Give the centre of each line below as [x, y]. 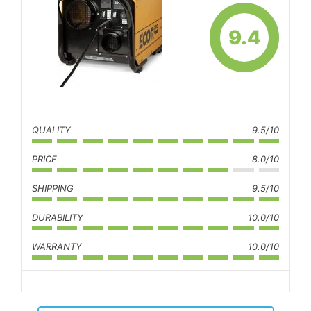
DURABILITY [58, 217]
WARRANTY [57, 246]
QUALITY [51, 129]
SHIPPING [53, 188]
